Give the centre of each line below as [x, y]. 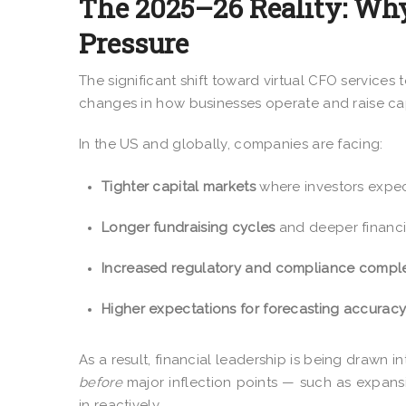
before [101, 382]
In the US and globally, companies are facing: [231, 144]
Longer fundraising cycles [188, 227]
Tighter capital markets [179, 186]
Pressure [134, 43]
